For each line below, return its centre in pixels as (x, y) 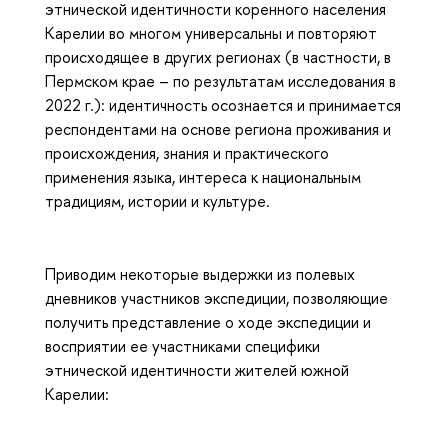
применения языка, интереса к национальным (203, 176)
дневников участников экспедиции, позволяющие (216, 298)
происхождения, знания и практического (187, 152)
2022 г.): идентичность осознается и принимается (223, 104)
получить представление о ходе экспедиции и (208, 322)
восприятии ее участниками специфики (182, 346)
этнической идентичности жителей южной (197, 370)
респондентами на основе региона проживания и (218, 128)
